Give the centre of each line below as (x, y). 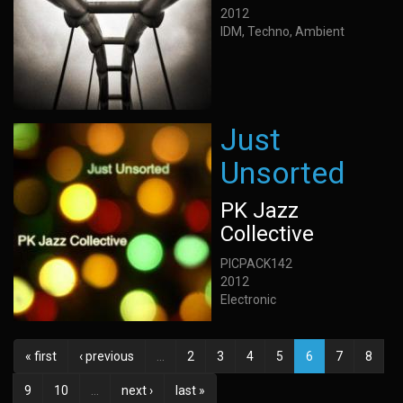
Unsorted (283, 173)
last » (190, 390)
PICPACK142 (256, 264)
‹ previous (107, 356)
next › (137, 390)
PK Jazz (260, 210)
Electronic (248, 300)
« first (41, 356)
